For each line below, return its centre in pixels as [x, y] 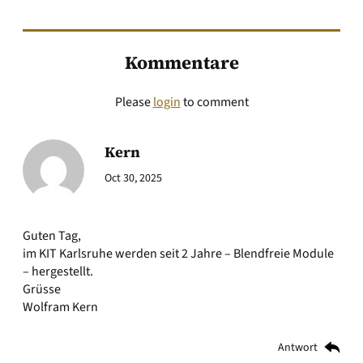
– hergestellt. [58, 271]
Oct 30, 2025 [133, 178]
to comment [214, 102]
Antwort [298, 348]
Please [134, 102]
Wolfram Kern [60, 307]
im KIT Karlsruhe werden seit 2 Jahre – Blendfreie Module [178, 254]
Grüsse [42, 289]
